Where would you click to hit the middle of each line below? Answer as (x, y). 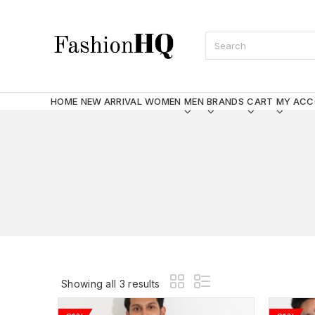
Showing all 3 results (111, 283)
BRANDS (225, 101)
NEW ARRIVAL (111, 101)
